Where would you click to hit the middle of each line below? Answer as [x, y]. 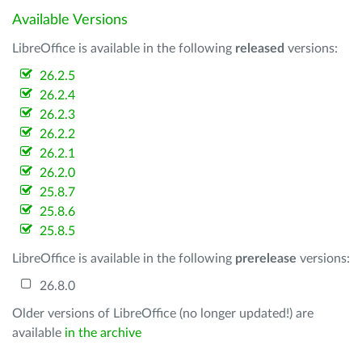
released [260, 48]
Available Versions [70, 20]
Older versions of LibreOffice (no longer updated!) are [163, 314]
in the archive [103, 333]
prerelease [266, 259]
